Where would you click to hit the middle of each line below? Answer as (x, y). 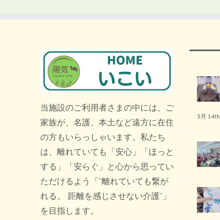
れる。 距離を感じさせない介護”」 (106, 196)
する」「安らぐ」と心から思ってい (107, 166)
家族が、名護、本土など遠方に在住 (107, 122)
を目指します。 (69, 211)
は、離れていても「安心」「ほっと (107, 152)
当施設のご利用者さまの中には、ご (107, 108)
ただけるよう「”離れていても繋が (104, 181)
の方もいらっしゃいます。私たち (103, 137)
